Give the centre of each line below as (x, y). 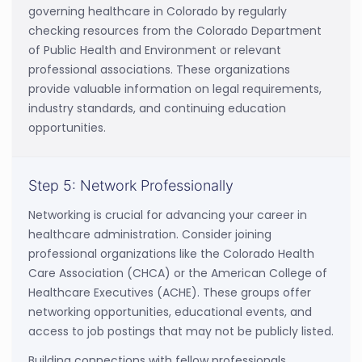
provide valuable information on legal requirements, (175, 88)
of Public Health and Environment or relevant (155, 50)
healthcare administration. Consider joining (150, 234)
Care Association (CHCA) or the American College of (178, 273)
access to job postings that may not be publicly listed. (181, 331)
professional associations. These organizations (159, 69)
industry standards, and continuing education (157, 108)
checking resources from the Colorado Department (175, 30)
